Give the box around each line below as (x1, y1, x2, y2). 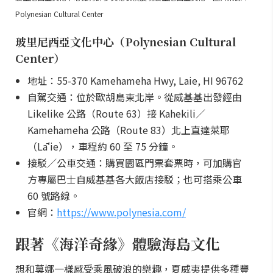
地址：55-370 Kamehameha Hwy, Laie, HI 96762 (27, 73, 243, 88)
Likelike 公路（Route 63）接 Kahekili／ (27, 106, 205, 121)
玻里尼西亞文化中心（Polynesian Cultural (15, 34, 236, 49)
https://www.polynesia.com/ (57, 205, 186, 219)
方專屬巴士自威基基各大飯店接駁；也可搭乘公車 (27, 172, 242, 186)
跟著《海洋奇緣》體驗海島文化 (15, 233, 220, 254)
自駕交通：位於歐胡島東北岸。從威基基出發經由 (27, 90, 242, 104)
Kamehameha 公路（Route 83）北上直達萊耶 (27, 122, 230, 137)
